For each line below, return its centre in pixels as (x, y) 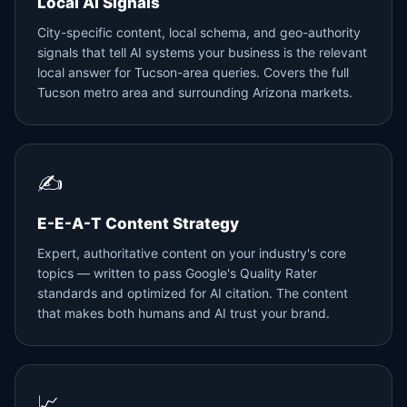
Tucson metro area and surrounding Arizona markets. (195, 92)
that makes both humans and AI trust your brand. (184, 313)
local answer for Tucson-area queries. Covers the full (193, 72)
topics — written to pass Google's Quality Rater (177, 273)
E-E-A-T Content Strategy (138, 223)
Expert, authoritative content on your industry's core (192, 253)
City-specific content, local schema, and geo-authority (199, 32)
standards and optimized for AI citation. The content (193, 293)
